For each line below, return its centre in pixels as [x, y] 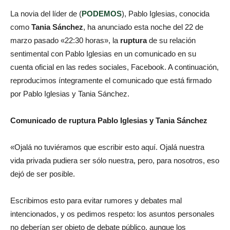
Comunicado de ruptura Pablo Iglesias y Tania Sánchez [109, 121]
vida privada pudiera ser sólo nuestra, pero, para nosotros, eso [115, 161]
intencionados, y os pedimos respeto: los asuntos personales [112, 214]
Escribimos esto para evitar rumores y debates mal [96, 201]
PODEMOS [102, 14]
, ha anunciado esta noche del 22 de [143, 27]
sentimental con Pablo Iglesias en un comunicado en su [103, 54]
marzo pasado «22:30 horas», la [65, 41]
